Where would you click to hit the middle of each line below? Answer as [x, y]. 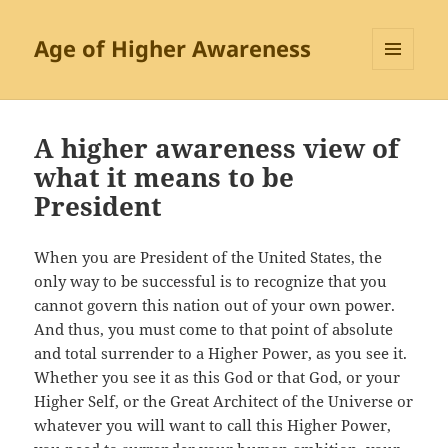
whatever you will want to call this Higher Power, [213, 425]
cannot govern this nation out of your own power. [215, 305]
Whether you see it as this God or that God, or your [217, 377]
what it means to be [164, 177]
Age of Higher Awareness [173, 48]
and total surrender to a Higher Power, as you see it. [221, 353]
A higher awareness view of [217, 148]
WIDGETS [400, 112]
